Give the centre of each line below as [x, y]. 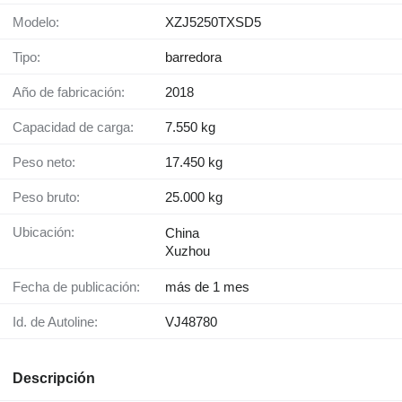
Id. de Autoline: [57, 322]
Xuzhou [188, 251]
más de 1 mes [207, 287]
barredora [193, 57]
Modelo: [42, 22]
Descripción [54, 379]
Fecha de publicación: [80, 287]
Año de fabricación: [73, 92]
